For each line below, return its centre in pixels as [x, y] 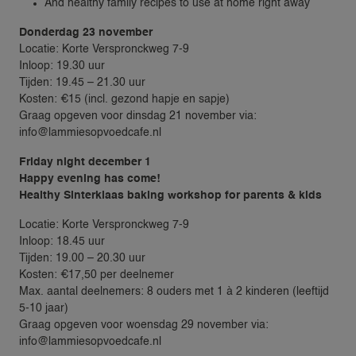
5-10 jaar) [44, 308]
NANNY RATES [231, 266]
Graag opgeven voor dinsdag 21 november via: [138, 116]
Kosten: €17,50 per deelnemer [97, 275]
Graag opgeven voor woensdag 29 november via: [144, 325]
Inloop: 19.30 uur [62, 66]
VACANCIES [205, 168]
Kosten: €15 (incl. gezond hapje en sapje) [124, 99]
